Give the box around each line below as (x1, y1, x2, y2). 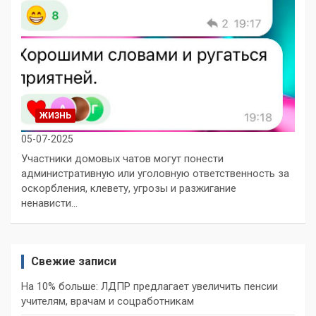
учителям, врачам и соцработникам (21, 294, 194, 308)
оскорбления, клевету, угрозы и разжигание (21, 181, 236, 195)
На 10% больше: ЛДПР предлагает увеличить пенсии (21, 279, 278, 293)
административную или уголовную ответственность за (21, 166, 289, 180)
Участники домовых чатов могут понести (21, 152, 224, 165)
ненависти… (21, 196, 78, 209)
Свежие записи (31, 254, 116, 268)
